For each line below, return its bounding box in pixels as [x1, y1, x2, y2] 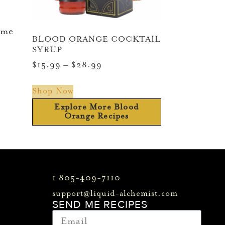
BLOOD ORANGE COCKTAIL [32, 35, 161, 45]
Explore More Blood [54, 102, 139, 112]
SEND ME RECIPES [52, 198, 148, 211]
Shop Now [32, 86, 74, 96]
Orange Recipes [64, 111, 129, 121]
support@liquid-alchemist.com [52, 189, 178, 198]
